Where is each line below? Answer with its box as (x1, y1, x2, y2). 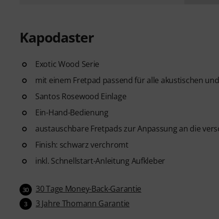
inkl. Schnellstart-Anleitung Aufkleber (35, 155, 165, 166)
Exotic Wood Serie (35, 58, 100, 69)
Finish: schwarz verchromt (35, 139, 129, 150)
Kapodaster (20, 27, 94, 46)
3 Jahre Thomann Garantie (36, 197, 130, 209)
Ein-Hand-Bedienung (35, 107, 109, 118)
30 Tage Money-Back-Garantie (36, 183, 142, 194)
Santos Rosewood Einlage (35, 90, 127, 102)
